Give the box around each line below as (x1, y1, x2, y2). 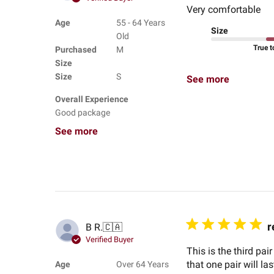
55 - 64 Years (116, 17, 165, 28)
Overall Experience (54, 94, 128, 104)
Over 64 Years (116, 259, 169, 269)
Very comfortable (186, 3, 261, 15)
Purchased (54, 44, 97, 54)
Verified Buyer (85, 235, 133, 245)
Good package (54, 107, 110, 117)
